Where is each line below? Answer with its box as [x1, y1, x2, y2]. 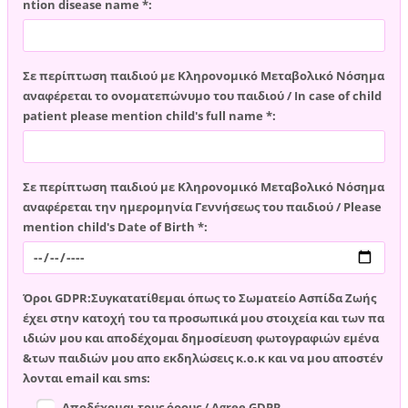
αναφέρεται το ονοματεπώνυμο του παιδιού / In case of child [23, 87, 382, 104]
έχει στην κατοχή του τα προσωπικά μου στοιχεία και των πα [23, 309, 385, 326]
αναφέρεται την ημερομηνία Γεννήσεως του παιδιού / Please [23, 198, 382, 215]
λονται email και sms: [23, 369, 151, 386]
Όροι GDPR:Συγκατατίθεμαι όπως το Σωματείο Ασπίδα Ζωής [23, 289, 377, 306]
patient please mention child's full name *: [23, 107, 277, 124]
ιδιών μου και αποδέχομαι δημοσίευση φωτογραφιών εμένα [23, 329, 380, 346]
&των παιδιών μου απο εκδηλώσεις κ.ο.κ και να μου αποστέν [23, 349, 384, 366]
